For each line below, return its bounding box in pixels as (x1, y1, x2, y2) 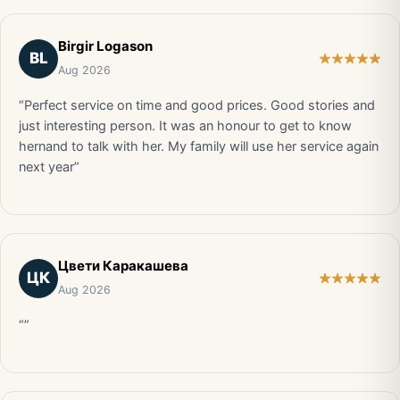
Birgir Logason (58, 37, 153, 54)
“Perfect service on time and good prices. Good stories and (19, 97, 375, 113)
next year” (19, 159, 79, 175)
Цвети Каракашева (58, 257, 188, 274)
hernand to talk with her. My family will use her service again (19, 138, 379, 154)
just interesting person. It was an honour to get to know (19, 118, 352, 134)
